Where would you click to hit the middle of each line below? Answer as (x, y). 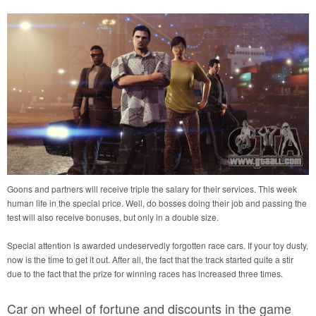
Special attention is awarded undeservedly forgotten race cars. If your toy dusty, (158, 245)
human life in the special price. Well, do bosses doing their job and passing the (157, 203)
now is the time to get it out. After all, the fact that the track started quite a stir (150, 260)
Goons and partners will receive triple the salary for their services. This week (152, 189)
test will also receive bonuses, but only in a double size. (113, 217)
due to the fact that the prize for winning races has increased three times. (145, 274)
